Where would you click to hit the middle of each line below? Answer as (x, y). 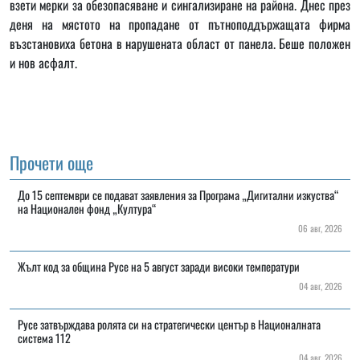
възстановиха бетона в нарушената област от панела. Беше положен (180, 43)
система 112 (44, 337)
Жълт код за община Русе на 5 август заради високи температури (159, 266)
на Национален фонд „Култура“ (87, 208)
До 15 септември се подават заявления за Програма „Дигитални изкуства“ (178, 194)
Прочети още (51, 162)
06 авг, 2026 (318, 228)
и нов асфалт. (43, 62)
